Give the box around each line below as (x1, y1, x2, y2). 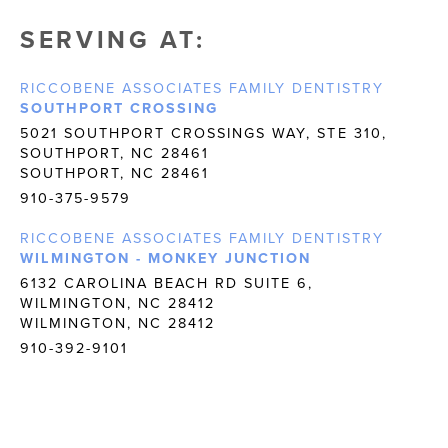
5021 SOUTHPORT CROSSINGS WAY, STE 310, (20, 122, 387, 144)
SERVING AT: (20, 22, 206, 59)
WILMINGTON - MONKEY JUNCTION (20, 247, 312, 270)
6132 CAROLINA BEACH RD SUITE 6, (20, 272, 314, 294)
